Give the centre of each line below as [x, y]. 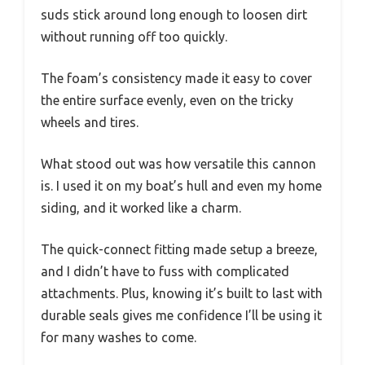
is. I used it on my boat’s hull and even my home [181, 186]
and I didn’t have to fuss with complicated [165, 272]
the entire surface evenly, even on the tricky [167, 101]
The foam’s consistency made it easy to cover [176, 79]
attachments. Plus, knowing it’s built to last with [182, 294]
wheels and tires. [90, 123]
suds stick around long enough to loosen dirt [174, 15]
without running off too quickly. [134, 37]
